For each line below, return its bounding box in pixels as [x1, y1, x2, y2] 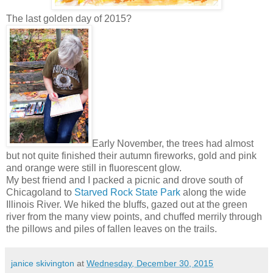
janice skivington [11, 258, 74, 268]
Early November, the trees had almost [92, 138, 253, 149]
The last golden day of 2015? [6, 13, 132, 24]
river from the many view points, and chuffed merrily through [6, 211, 262, 222]
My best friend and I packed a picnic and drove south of [6, 174, 243, 185]
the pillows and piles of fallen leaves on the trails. [6, 223, 217, 234]
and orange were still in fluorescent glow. [6, 162, 182, 173]
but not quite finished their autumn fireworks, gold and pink [6, 150, 257, 161]
